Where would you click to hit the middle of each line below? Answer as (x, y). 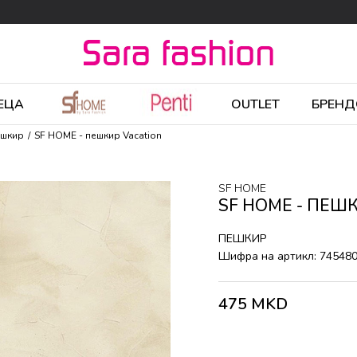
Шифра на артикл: (269, 256)
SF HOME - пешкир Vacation (98, 135)
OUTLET (255, 104)
